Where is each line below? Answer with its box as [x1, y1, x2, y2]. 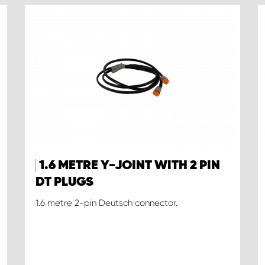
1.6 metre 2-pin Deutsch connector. [35, 198, 177, 209]
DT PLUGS [35, 176, 93, 189]
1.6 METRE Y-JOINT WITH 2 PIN [38, 159, 220, 173]
